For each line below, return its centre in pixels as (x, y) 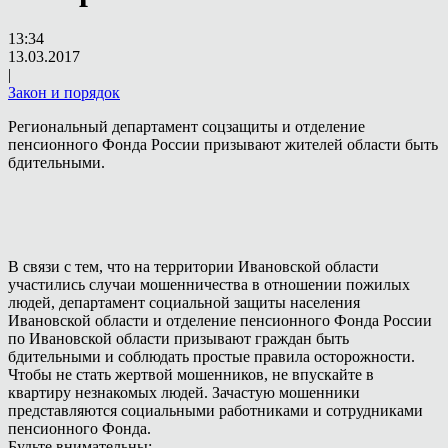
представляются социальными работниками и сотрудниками (215, 410)
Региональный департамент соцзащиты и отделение (186, 126)
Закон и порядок (64, 92)
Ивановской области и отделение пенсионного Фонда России (220, 320)
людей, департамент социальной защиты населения (184, 302)
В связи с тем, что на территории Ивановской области (193, 266)
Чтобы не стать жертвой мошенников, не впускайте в (191, 374)
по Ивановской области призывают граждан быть (178, 338)
